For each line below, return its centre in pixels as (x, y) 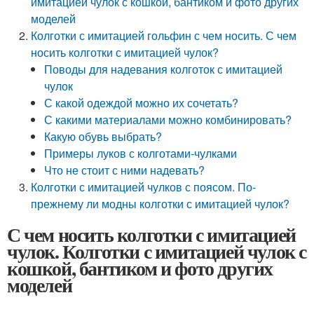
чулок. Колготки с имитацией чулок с (157, 251)
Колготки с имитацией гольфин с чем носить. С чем (164, 35)
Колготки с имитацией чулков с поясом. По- (144, 187)
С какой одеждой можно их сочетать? (142, 103)
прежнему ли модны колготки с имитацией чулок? (161, 204)
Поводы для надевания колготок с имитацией (164, 69)
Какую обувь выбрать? (103, 136)
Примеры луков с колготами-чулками (141, 153)
